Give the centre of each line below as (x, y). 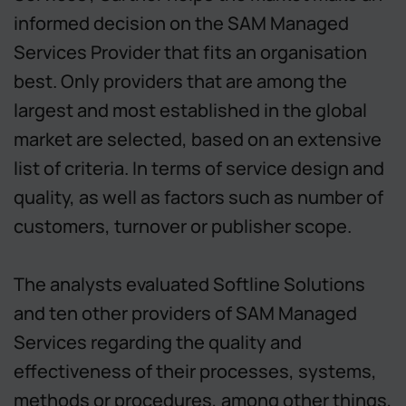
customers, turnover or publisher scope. (183, 226)
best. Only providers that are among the (180, 81)
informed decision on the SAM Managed (181, 23)
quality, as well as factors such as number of (198, 197)
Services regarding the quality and (158, 342)
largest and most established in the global (190, 110)
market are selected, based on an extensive (198, 139)
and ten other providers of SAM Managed (185, 313)
